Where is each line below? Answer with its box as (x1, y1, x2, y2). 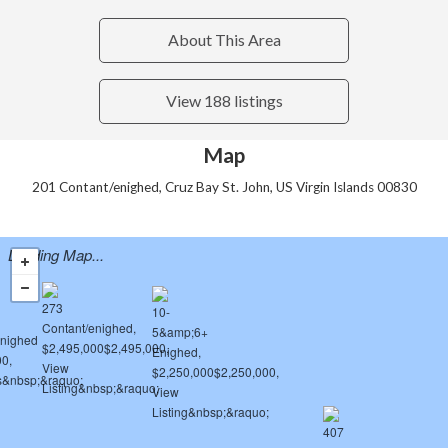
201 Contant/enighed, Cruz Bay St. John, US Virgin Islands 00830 (31, 179, 417, 196)
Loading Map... (7, 243, 104, 265)
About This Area (167, 30, 281, 50)
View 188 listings (165, 91, 283, 111)
